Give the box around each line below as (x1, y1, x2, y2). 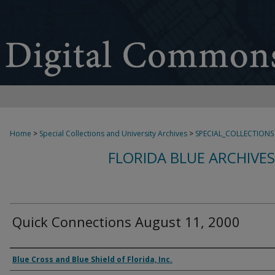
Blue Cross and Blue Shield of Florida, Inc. (12, 254, 172, 265)
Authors (10, 250, 58, 267)
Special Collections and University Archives (39, 128, 187, 139)
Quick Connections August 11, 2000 (12, 212, 240, 231)
